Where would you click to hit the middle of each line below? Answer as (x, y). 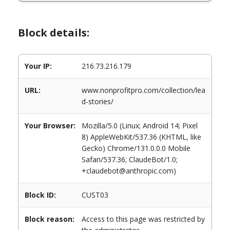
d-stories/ (98, 101)
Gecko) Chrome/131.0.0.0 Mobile (136, 148)
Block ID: (40, 195)
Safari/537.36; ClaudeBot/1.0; (130, 159)
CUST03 (95, 195)
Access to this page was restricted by (143, 219)
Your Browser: (50, 126)
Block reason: (50, 219)
